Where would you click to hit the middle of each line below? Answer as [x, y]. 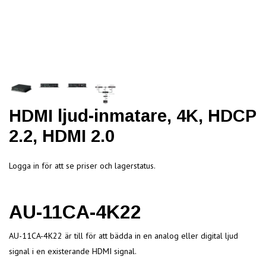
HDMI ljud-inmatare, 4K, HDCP [132, 115]
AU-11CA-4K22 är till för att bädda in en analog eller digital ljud [123, 235]
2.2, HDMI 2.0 [62, 136]
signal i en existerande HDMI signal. [73, 251]
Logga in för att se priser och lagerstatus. [82, 165]
